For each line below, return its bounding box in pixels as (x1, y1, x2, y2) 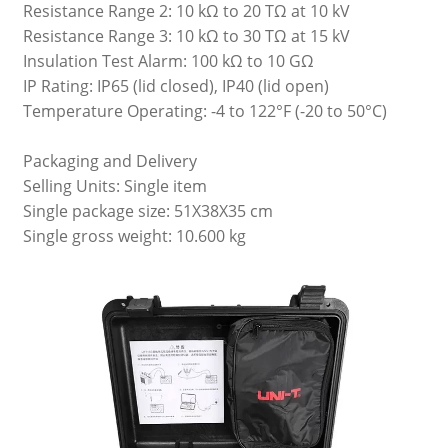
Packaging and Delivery (22, 149, 197, 172)
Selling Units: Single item (22, 174, 207, 197)
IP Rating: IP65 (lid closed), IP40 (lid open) (22, 74, 329, 97)
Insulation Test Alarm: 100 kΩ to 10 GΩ (22, 49, 314, 72)
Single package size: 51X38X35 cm (22, 199, 273, 222)
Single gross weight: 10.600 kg (22, 224, 246, 247)
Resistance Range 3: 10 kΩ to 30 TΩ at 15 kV (22, 24, 350, 47)
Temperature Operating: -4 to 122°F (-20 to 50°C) (22, 99, 387, 122)
